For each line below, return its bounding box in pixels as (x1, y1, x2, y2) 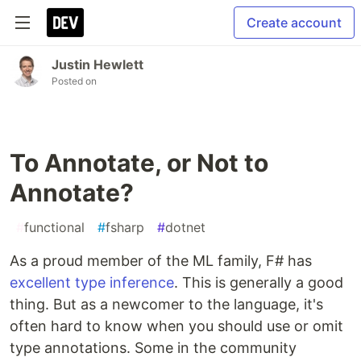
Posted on (52, 75, 97, 87)
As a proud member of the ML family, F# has (10, 252, 312, 269)
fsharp (106, 219, 144, 235)
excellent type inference (10, 274, 174, 291)
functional (24, 219, 85, 235)
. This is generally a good (174, 274, 343, 291)
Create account (247, 15, 342, 31)
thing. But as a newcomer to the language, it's (10, 296, 323, 313)
